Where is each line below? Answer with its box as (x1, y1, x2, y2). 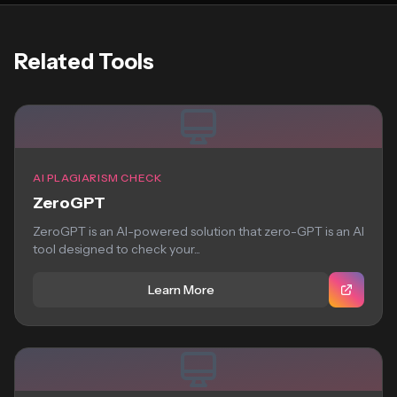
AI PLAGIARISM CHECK (33, 171, 162, 184)
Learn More (147, 282, 214, 298)
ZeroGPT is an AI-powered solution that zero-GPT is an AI (33, 223, 364, 239)
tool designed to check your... (33, 241, 200, 257)
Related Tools (14, 49, 154, 74)
